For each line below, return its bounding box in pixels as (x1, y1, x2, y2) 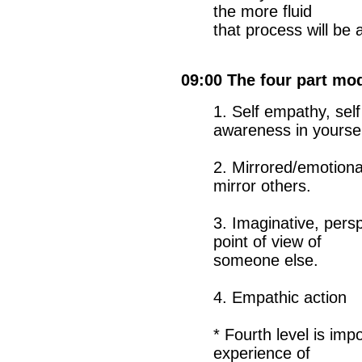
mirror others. (213, 177, 311, 195)
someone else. (213, 251, 318, 269)
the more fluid (213, 2, 312, 20)
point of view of (213, 233, 322, 250)
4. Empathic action (213, 288, 347, 306)
